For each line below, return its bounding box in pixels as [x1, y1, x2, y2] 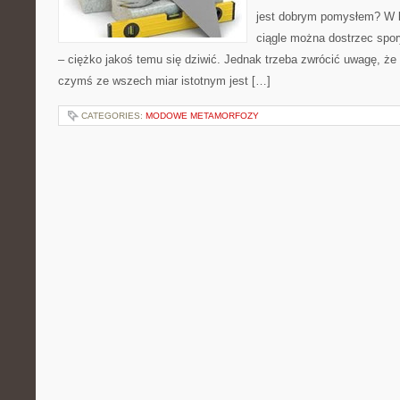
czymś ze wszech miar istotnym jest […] [58, 74, 271, 87]
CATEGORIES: [81, 111, 146, 121]
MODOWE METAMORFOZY [146, 111, 259, 121]
